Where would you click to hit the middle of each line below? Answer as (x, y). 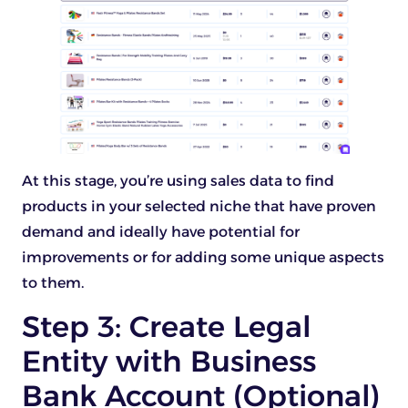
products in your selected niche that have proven (199, 207)
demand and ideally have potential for (161, 232)
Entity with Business (169, 361)
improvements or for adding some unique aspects (203, 258)
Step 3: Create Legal (167, 326)
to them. (53, 283)
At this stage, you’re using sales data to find (178, 181)
